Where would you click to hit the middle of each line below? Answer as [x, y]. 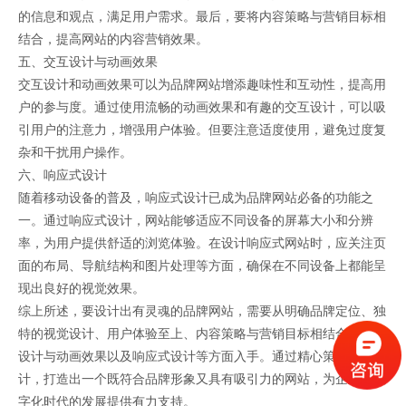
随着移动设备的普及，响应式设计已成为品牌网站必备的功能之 [196, 198]
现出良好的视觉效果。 [82, 289]
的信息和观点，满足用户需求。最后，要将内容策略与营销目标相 [202, 17]
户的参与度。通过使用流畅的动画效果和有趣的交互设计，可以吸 [202, 107]
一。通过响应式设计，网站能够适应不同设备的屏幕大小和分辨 [196, 221]
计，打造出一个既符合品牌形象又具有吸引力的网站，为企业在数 [202, 379]
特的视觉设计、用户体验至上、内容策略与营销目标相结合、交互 [202, 334]
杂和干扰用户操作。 [75, 153]
